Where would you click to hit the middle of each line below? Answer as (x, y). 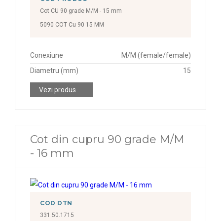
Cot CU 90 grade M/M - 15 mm (81, 11)
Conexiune (47, 55)
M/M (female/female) (156, 55)
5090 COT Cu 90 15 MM (72, 25)
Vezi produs (57, 90)
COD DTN (56, 203)
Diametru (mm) (54, 71)
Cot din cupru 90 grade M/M (107, 139)
